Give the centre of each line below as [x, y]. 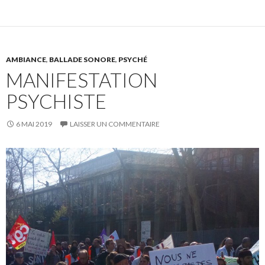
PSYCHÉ [133, 60]
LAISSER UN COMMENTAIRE [115, 124]
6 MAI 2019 [34, 124]
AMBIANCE [26, 60]
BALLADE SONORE [82, 60]
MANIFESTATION [82, 80]
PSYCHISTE [56, 101]
